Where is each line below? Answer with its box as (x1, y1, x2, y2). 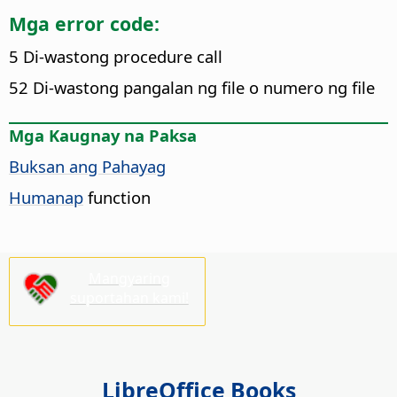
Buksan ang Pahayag (9, 155, 166, 178)
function (83, 186, 151, 209)
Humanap (9, 186, 83, 209)
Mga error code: (9, 10, 160, 36)
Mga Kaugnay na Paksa (9, 124, 197, 147)
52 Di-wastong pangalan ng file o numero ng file (9, 76, 375, 99)
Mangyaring (88, 268, 170, 288)
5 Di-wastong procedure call (9, 45, 222, 68)
